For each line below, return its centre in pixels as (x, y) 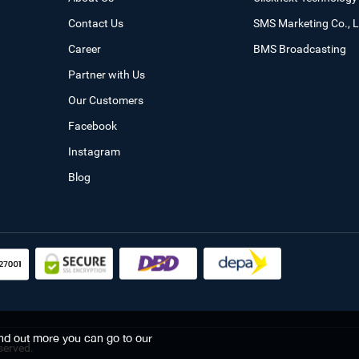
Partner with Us (107, 74)
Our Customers (106, 100)
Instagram (95, 151)
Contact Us (96, 23)
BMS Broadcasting (299, 48)
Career (85, 48)
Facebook (93, 125)
